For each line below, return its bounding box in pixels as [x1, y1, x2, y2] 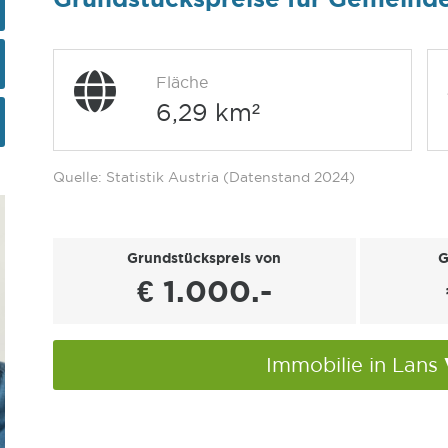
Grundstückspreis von [127, 250, 282, 266]
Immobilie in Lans [265, 354, 444, 376]
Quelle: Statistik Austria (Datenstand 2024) [52, 169, 355, 185]
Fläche [155, 73, 208, 91]
